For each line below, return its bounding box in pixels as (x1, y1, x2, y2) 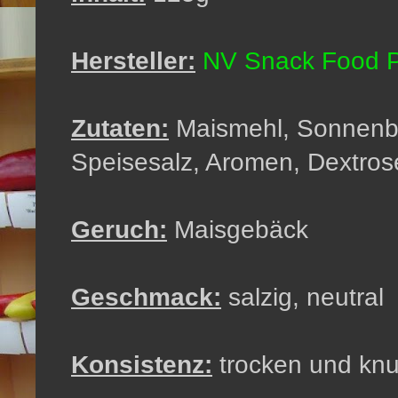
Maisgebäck (174, 215, 308, 243)
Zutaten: (71, 114, 169, 142)
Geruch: (71, 215, 167, 243)
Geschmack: (71, 283, 221, 311)
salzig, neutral (228, 283, 384, 311)
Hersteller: (71, 46, 195, 75)
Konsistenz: (71, 350, 212, 378)
